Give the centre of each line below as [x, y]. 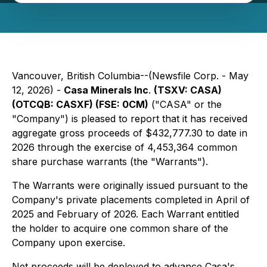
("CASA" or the [185, 104]
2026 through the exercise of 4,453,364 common [125, 147]
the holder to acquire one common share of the [120, 228]
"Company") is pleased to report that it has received [130, 119]
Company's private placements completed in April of [131, 200]
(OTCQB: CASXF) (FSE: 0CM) [80, 104]
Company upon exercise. [69, 243]
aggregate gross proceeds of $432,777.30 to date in [130, 133]
